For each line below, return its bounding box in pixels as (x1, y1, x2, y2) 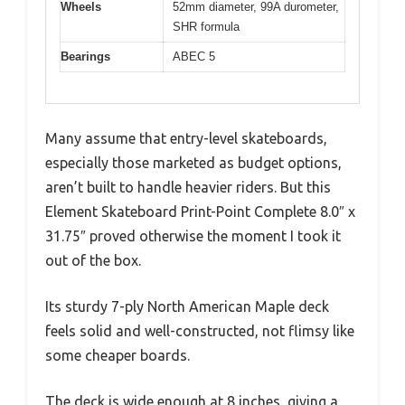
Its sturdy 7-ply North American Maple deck (45, 298, 329, 316)
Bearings (61, 49, 110, 63)
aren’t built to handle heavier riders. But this (45, 179, 331, 196)
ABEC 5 (173, 49, 215, 63)
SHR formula (173, 19, 240, 33)
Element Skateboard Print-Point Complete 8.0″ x (45, 203, 355, 221)
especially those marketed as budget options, (45, 155, 342, 172)
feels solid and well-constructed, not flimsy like (45, 323, 354, 340)
